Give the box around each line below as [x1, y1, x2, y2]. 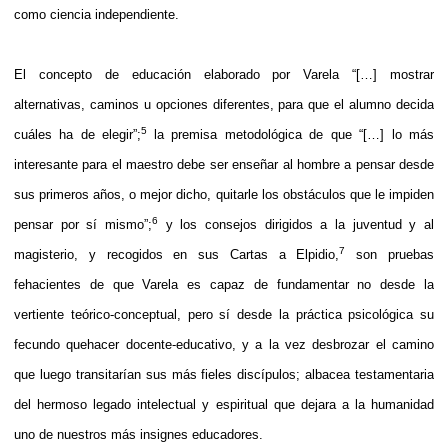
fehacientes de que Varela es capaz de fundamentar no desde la [14, 276, 434, 292]
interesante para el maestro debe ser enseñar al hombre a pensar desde [14, 156, 434, 172]
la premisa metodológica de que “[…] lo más [153, 126, 435, 142]
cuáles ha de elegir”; [14, 126, 142, 142]
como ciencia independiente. [14, 6, 179, 22]
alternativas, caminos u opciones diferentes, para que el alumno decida [14, 96, 434, 112]
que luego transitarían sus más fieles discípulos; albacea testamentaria [14, 366, 434, 382]
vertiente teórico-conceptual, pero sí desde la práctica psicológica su [14, 306, 434, 322]
